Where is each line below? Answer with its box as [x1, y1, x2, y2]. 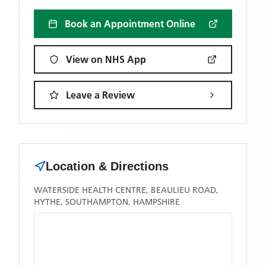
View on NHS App [66, 53, 146, 65]
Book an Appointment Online [65, 18, 195, 30]
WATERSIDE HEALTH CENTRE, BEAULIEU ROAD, [34, 185, 218, 195]
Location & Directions [46, 160, 169, 173]
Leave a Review [66, 89, 135, 101]
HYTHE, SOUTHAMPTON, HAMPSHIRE [34, 197, 180, 207]
